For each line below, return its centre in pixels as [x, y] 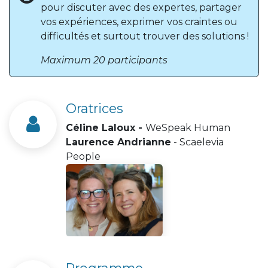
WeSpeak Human [188, 127]
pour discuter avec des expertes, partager [141, 7]
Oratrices [95, 108]
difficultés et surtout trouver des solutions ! [145, 36]
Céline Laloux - [106, 127]
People [84, 156]
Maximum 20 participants [104, 60]
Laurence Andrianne [118, 142]
